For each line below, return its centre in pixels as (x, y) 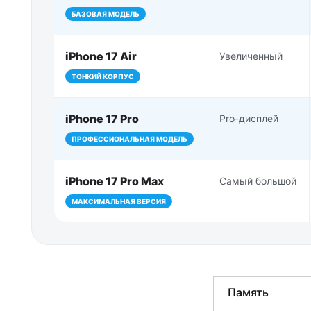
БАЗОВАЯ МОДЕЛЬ (106, 14)
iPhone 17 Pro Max (115, 181)
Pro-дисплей (249, 118)
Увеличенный (251, 56)
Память (248, 292)
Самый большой (258, 180)
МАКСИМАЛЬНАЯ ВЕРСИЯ (119, 201)
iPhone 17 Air (101, 56)
